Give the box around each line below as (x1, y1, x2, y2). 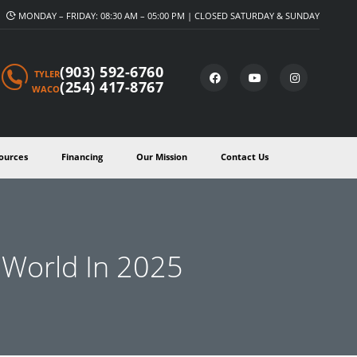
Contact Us (221, 151, 269, 163)
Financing (61, 151, 103, 163)
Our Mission (136, 151, 187, 163)
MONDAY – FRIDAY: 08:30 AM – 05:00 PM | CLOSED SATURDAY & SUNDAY (16, 10, 320, 22)
